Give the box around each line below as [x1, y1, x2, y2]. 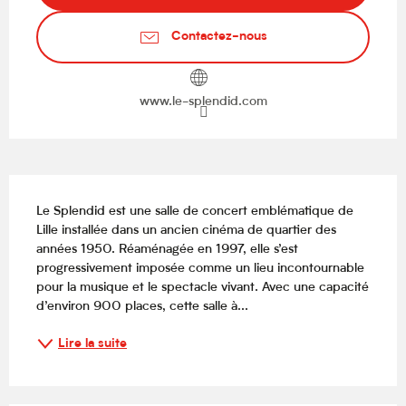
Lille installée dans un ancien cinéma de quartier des [36, 224, 336, 238]
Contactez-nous [171, 30, 267, 44]
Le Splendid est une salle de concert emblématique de [36, 205, 353, 219]
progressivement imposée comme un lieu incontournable [36, 262, 364, 276]
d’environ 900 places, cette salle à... [36, 300, 248, 314]
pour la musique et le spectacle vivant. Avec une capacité [36, 281, 369, 295]
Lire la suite [58, 336, 127, 351]
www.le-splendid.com [139, 95, 267, 110]
